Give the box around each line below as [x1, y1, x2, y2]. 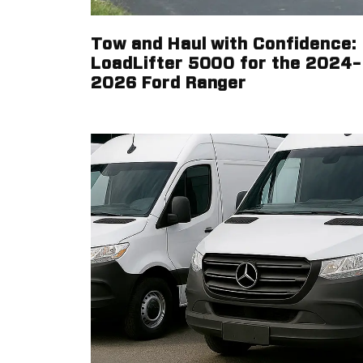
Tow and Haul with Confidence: [91, 36, 357, 53]
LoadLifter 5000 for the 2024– [91, 56, 361, 72]
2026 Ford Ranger [91, 75, 247, 92]
